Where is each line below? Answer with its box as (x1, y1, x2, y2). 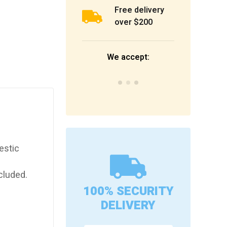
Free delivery (115, 4, 164, 17)
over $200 (115, 16, 153, 29)
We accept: (107, 51, 149, 64)
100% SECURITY (83, 182, 174, 201)
